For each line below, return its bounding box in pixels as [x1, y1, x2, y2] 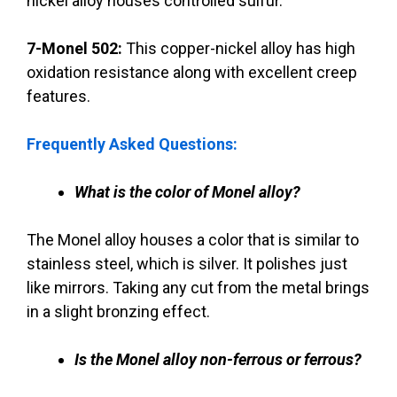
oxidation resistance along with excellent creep [27, 63, 357, 82]
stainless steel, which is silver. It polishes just [27, 254, 347, 274]
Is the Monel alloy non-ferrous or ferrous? [74, 350, 362, 370]
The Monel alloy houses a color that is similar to [27, 230, 359, 250]
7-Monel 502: [27, 39, 126, 58]
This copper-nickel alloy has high [126, 39, 355, 58]
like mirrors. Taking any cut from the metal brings [27, 278, 370, 298]
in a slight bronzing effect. [27, 302, 210, 322]
